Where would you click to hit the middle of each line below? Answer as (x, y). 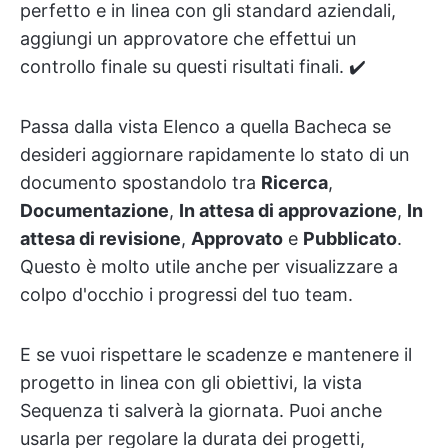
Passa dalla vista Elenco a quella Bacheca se (205, 126)
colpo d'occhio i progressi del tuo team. (186, 294)
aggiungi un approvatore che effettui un (188, 38)
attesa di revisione (100, 238)
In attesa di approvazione (288, 210)
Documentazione (94, 210)
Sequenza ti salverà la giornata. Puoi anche (201, 410)
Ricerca (294, 182)
